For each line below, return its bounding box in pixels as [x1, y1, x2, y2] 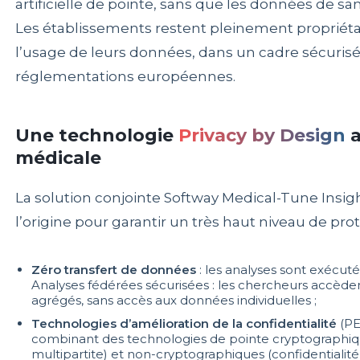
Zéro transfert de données [31, 261, 196, 277]
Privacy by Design [178, 124, 346, 146]
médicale [14, 146, 101, 169]
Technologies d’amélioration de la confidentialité [31, 315, 337, 331]
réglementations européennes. [14, 67, 235, 84]
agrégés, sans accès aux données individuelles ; [31, 292, 317, 308]
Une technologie [14, 124, 178, 146]
